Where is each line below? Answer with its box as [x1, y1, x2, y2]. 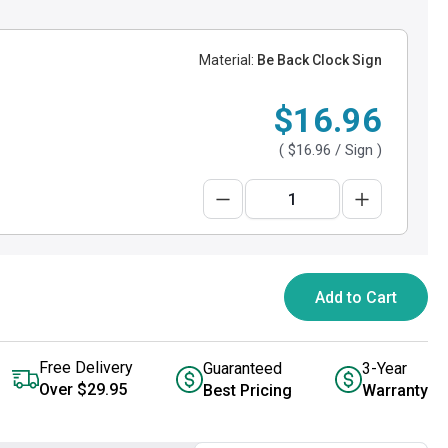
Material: [199, 52, 254, 68]
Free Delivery [39, 358, 133, 377]
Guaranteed [203, 358, 282, 378]
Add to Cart [315, 288, 397, 307]
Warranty [362, 380, 428, 400]
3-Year [362, 358, 407, 378]
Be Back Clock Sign [254, 52, 382, 68]
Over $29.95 [39, 380, 127, 399]
